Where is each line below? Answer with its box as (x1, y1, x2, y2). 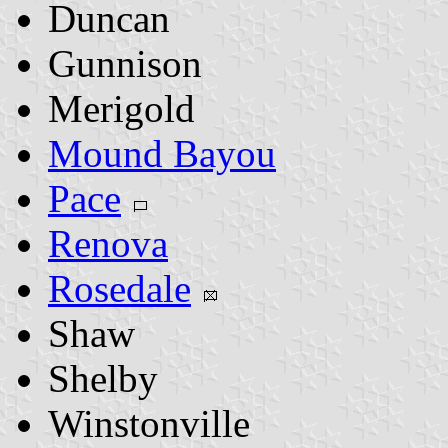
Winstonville (48, 401, 250, 445)
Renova (48, 221, 168, 265)
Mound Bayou (48, 131, 276, 175)
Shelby (48, 356, 158, 400)
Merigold (48, 86, 195, 130)
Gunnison (48, 41, 202, 85)
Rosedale (48, 266, 191, 310)
